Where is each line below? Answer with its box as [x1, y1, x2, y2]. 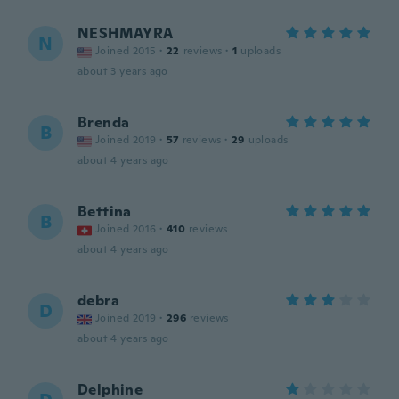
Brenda [77, 113, 130, 132]
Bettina [77, 202, 132, 221]
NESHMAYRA [77, 24, 174, 43]
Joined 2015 [95, 44, 157, 58]
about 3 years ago [77, 64, 168, 78]
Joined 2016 [95, 222, 157, 236]
